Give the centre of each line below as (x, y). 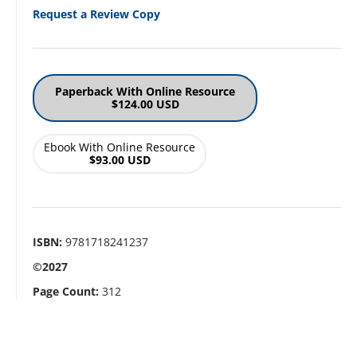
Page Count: (66, 291)
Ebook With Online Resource (120, 147)
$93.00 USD (120, 159)
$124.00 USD (145, 104)
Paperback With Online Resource (145, 91)
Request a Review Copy (96, 14)
